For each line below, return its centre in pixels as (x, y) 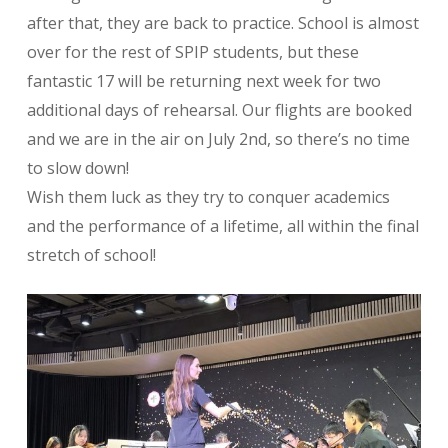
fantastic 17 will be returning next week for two (203, 81)
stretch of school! (91, 255)
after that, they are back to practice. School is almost (222, 23)
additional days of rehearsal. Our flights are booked (219, 110)
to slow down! (77, 168)
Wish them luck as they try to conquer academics (208, 197)
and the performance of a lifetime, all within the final (222, 226)
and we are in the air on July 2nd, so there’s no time (218, 139)
